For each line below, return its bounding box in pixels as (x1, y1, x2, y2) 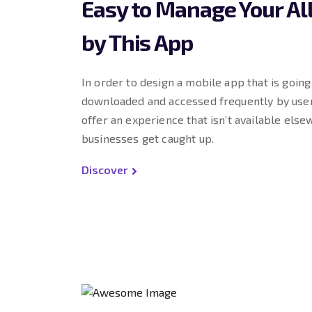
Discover (81, 163, 128, 176)
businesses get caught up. (81, 132, 214, 145)
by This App (81, 29, 193, 55)
